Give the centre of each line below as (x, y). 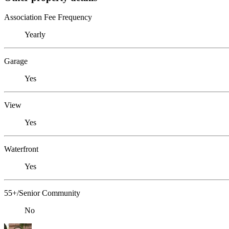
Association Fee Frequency (48, 17)
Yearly (35, 35)
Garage (16, 61)
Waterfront (21, 149)
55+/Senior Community (42, 193)
